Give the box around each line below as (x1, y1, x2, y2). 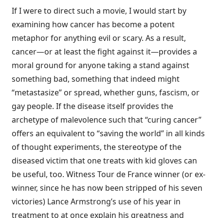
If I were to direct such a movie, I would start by (12, 5, 186, 16)
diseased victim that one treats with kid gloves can (12, 155, 197, 166)
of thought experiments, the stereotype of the (12, 142, 182, 152)
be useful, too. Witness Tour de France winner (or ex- (12, 169, 205, 180)
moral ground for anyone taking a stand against (12, 60, 189, 71)
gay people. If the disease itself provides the (12, 101, 173, 111)
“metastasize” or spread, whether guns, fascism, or (12, 87, 200, 98)
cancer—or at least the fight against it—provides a (12, 46, 197, 57)
